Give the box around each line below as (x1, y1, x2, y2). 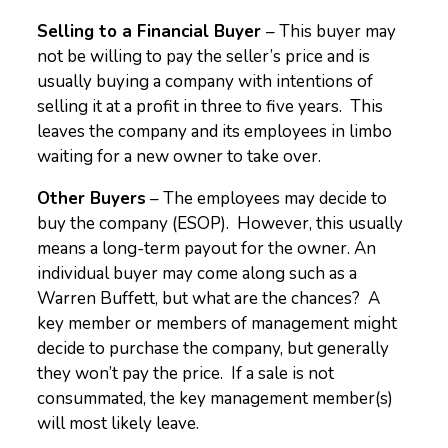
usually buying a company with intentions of (37, 70, 374, 93)
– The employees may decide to (146, 187, 388, 210)
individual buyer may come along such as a (37, 262, 358, 285)
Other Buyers (37, 187, 147, 210)
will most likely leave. (37, 412, 200, 435)
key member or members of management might (37, 312, 398, 335)
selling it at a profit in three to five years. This (37, 95, 384, 118)
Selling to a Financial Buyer (37, 20, 267, 43)
